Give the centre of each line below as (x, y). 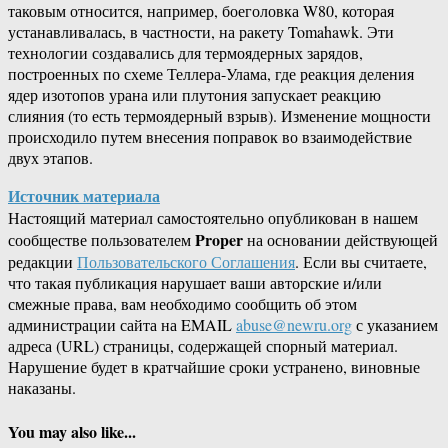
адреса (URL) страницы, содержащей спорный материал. (203, 346)
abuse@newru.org (294, 325)
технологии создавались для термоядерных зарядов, (185, 53)
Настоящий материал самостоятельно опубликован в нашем (213, 218)
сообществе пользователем (101, 240)
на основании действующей (340, 240)
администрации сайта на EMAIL (122, 325)
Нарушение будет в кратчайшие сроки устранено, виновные (214, 367)
